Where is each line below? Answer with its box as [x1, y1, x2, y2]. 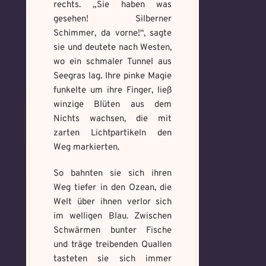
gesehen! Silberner [53, 14, 172, 25]
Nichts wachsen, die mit [53, 113, 172, 125]
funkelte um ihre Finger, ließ [53, 85, 172, 96]
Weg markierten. [53, 142, 119, 153]
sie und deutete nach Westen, [53, 42, 172, 53]
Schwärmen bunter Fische [53, 225, 172, 236]
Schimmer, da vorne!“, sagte [53, 28, 172, 39]
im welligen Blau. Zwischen [53, 211, 172, 222]
